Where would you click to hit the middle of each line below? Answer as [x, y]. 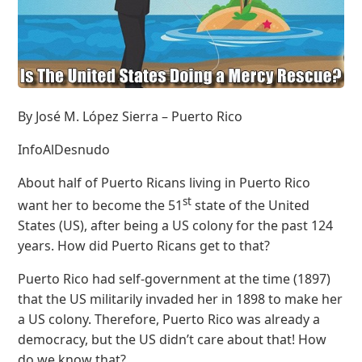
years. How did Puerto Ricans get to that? [144, 245]
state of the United [251, 205]
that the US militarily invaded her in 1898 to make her [181, 299]
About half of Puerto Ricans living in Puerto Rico [164, 182]
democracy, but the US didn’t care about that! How [173, 339]
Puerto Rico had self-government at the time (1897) [175, 278]
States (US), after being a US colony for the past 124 [176, 225]
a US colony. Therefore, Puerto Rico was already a [169, 319]
